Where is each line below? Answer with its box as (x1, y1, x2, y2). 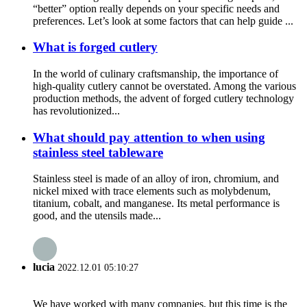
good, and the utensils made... (33, 210, 161, 222)
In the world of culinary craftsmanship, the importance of (33, 67, 278, 79)
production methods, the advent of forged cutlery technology (33, 92, 294, 104)
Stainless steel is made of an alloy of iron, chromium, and (33, 173, 279, 185)
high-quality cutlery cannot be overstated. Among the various (33, 79, 296, 92)
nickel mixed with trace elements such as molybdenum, (33, 185, 271, 197)
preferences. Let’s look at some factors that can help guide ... (33, 14, 293, 27)
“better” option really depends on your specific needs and (33, 2, 280, 14)
